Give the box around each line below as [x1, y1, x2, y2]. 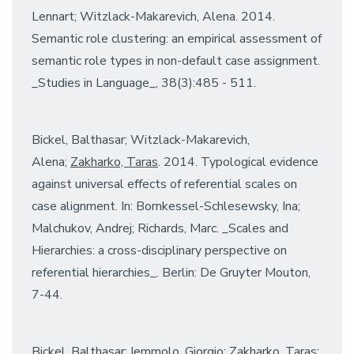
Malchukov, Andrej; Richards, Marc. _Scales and [32, 219, 288, 237]
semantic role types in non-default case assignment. [32, 51, 320, 70]
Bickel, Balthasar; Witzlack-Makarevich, [32, 130, 250, 149]
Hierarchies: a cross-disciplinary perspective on [32, 241, 287, 259]
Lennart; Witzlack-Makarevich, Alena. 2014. [32, 7, 275, 25]
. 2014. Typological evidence [158, 153, 318, 171]
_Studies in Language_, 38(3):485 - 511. [32, 73, 256, 92]
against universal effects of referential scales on [32, 175, 297, 193]
